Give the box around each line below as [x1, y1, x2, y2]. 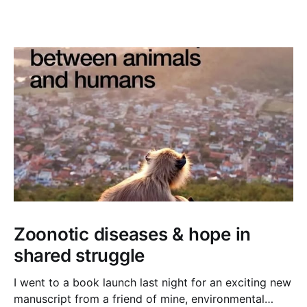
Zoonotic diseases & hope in [14, 223, 251, 245]
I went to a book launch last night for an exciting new [14, 275, 291, 289]
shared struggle [14, 244, 145, 266]
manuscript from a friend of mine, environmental [14, 291, 265, 306]
